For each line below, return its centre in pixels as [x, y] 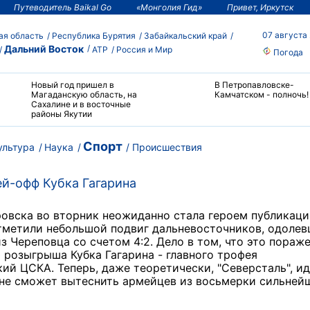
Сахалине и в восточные [81, 104]
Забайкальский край [185, 35]
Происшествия [167, 147]
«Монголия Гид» [169, 7]
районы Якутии [61, 114]
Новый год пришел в [72, 85]
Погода [287, 52]
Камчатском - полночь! [261, 94]
